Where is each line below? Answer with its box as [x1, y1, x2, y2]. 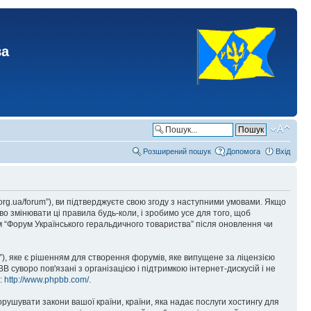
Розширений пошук [143, 147, 211, 155]
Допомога [226, 147, 260, 155]
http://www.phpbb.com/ [4, 275, 89, 285]
